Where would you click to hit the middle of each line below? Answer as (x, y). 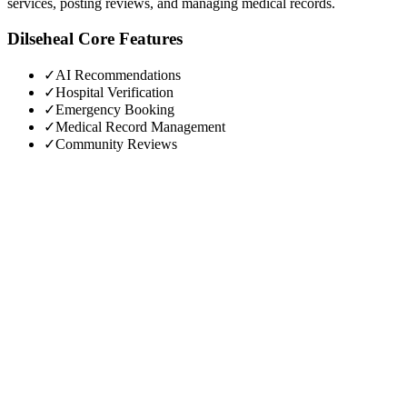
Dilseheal (40, 38)
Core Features (128, 38)
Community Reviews (116, 144)
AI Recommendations (118, 74)
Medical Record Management (140, 126)
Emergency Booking (115, 109)
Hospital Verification (114, 92)
